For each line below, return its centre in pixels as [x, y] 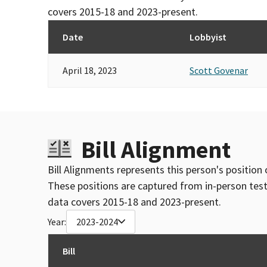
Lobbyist [208, 37]
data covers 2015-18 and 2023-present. [134, 201]
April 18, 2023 [90, 70]
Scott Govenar [219, 70]
